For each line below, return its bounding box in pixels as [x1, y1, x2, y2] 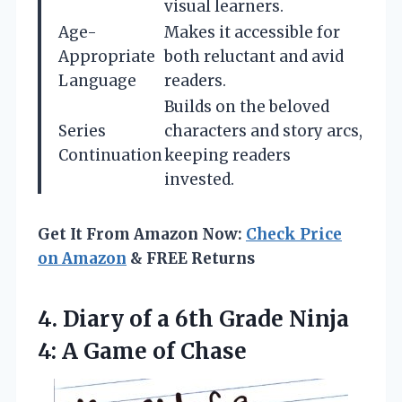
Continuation [58, 145, 162, 166]
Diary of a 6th [63, 305, 214, 334]
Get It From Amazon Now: [38, 224, 246, 245]
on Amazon [38, 249, 127, 269]
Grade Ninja [214, 305, 349, 334]
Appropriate [58, 47, 155, 67]
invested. [164, 170, 234, 190]
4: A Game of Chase [38, 337, 247, 366]
